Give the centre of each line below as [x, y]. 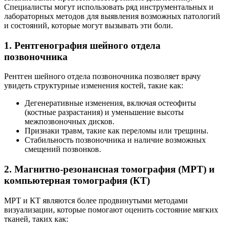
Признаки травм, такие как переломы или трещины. [117, 131]
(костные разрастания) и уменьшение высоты [104, 112]
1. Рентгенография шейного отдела [82, 45]
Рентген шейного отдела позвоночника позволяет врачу [102, 76]
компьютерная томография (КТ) [77, 181]
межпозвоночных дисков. [70, 122]
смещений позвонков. [63, 149]
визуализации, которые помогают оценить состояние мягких [111, 209]
